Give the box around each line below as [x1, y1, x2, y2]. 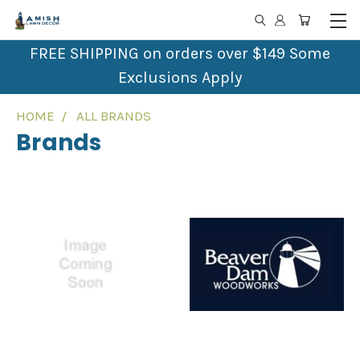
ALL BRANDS [76, 108, 151, 124]
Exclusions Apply [118, 68, 242, 87]
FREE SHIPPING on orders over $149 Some [30, 44, 330, 63]
